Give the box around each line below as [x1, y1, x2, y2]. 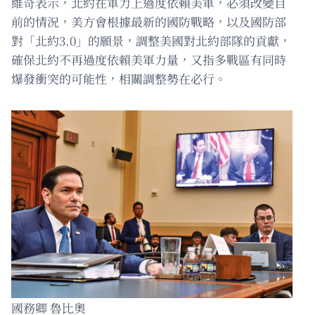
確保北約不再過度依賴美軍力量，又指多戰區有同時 [11, 51, 286, 69]
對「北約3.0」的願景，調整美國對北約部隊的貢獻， [11, 32, 291, 50]
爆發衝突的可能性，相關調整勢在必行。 [11, 70, 226, 88]
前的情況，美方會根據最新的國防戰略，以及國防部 [11, 13, 286, 31]
